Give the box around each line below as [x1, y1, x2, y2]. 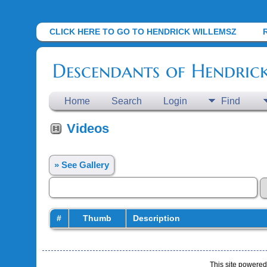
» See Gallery [54, 160, 109, 170]
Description [130, 213, 182, 223]
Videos [66, 121, 109, 136]
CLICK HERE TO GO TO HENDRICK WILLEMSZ [49, 27, 237, 36]
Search [111, 96, 142, 106]
